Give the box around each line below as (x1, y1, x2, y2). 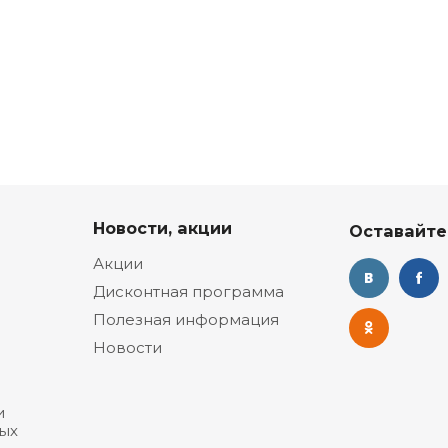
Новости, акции (93, 218, 232, 238)
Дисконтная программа (93, 282, 284, 301)
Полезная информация (93, 310, 279, 329)
